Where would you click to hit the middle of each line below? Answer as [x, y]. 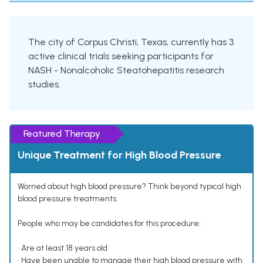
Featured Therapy [62, 134]
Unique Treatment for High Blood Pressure [119, 155]
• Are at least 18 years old [63, 248]
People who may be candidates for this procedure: [109, 224]
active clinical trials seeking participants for [121, 56]
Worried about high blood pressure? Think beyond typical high [129, 187]
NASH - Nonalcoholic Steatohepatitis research [126, 70]
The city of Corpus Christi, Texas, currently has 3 [131, 42]
